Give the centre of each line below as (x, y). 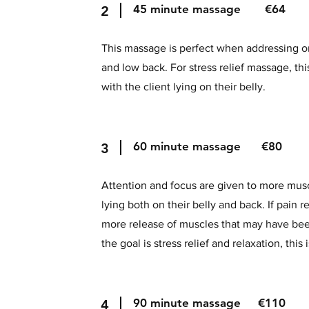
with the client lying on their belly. (184, 87)
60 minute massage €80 (208, 146)
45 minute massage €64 (210, 9)
